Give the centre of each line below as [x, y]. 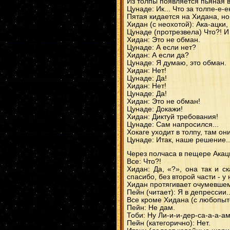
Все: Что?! [144, 161]
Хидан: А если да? [158, 55]
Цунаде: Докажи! [155, 109]
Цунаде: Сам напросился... [173, 124]
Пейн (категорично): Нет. [169, 223]
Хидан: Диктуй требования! [172, 117]
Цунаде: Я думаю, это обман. [177, 63]
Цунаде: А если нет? [161, 47]
